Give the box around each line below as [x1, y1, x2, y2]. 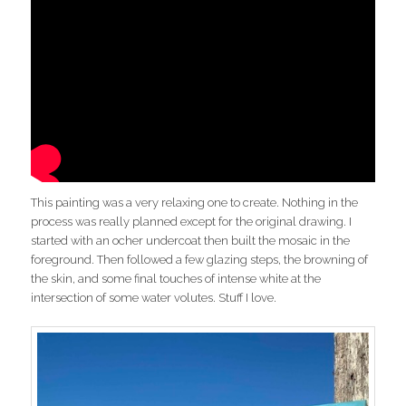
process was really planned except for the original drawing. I [31, 215, 353, 229]
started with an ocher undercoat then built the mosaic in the [31, 234, 351, 248]
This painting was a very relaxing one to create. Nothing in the [31, 196, 359, 210]
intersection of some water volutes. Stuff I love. [31, 291, 277, 305]
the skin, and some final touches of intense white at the [31, 272, 322, 286]
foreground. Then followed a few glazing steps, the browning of [31, 253, 369, 267]
